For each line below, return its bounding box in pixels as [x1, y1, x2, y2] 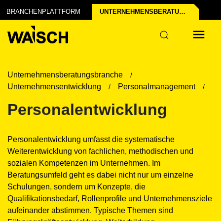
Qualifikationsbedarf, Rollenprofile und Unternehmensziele [7, 194, 212, 203]
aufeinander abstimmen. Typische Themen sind [7, 206, 173, 215]
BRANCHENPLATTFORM [6, 8, 80, 15]
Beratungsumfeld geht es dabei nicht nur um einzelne [7, 171, 193, 179]
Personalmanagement [118, 82, 195, 91]
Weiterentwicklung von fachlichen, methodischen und [7, 147, 193, 155]
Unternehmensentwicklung [7, 82, 101, 91]
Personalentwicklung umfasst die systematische [7, 135, 175, 144]
